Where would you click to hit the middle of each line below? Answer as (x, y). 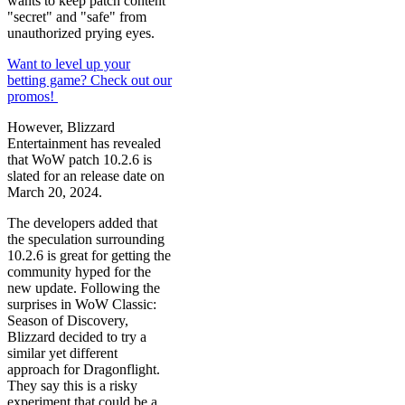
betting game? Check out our (89, 80)
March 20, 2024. (55, 192)
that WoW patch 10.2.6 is (80, 159)
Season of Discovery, (68, 320)
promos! (33, 96)
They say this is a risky (72, 385)
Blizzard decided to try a (77, 336)
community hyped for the (79, 271)
